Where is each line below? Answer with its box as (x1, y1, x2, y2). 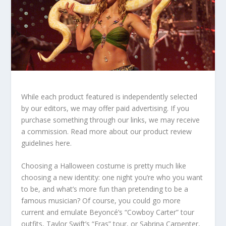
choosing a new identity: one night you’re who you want (21, 172, 203, 182)
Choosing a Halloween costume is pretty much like (21, 160, 187, 171)
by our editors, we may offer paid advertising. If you (21, 103, 190, 113)
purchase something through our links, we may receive (21, 115, 200, 125)
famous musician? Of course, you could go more (21, 195, 181, 205)
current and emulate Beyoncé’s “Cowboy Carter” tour (21, 207, 195, 217)
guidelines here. (21, 138, 72, 148)
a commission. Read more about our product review (21, 126, 192, 136)
